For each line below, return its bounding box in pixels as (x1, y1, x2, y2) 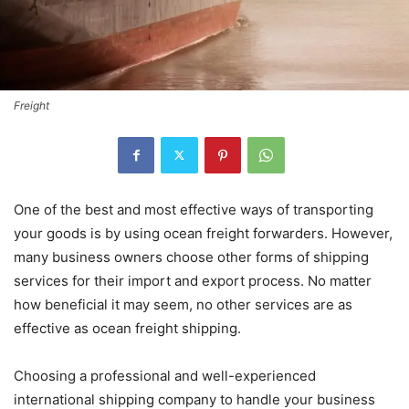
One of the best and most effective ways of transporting (14, 200, 373, 218)
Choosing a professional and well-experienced (14, 366, 316, 384)
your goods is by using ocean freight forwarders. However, (14, 224, 393, 242)
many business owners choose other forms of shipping (14, 247, 369, 266)
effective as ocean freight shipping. (14, 319, 245, 337)
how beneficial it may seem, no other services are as (14, 295, 352, 313)
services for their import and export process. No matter (14, 271, 372, 289)
